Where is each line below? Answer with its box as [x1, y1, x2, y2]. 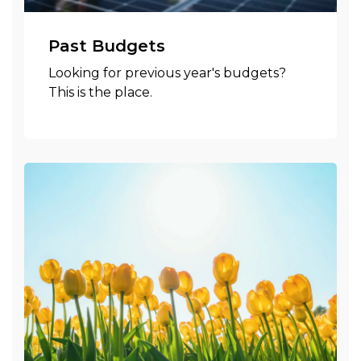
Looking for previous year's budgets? [48, 65, 286, 81]
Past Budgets [48, 36, 165, 56]
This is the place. [48, 85, 152, 100]
